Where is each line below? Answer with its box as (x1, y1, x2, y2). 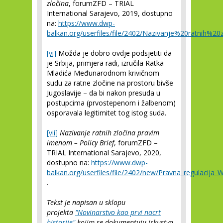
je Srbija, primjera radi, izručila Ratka (47, 58, 164, 68)
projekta (47, 208, 75, 217)
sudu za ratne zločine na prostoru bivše (47, 78, 173, 88)
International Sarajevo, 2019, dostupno (47, 8, 173, 18)
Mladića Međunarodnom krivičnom (47, 68, 159, 78)
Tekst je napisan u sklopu (47, 198, 125, 207)
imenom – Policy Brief (47, 138, 114, 147)
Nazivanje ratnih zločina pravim (60, 128, 159, 137)
